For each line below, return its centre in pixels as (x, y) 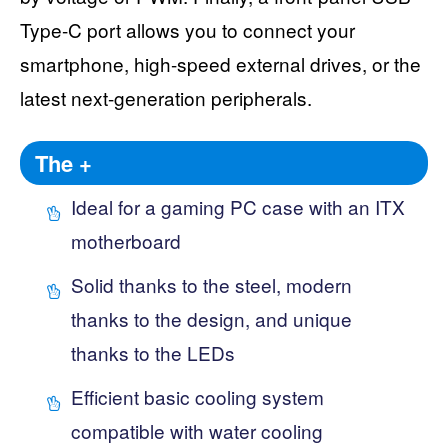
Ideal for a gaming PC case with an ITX (238, 206)
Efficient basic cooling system (197, 396)
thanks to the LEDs (153, 352)
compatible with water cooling (197, 430)
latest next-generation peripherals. (166, 97)
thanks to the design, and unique (211, 318)
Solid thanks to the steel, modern (211, 284)
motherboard (126, 240)
